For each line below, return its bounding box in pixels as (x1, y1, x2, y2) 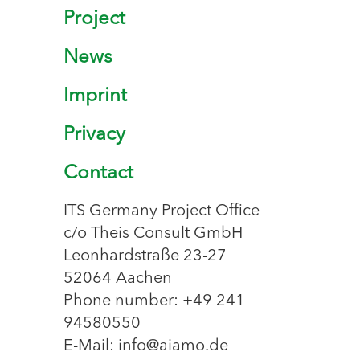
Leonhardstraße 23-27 (63, 248, 227, 264)
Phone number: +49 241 (63, 293, 245, 309)
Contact (63, 164, 133, 183)
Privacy (63, 125, 125, 145)
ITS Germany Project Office (63, 203, 260, 219)
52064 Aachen (63, 271, 172, 287)
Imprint (63, 87, 127, 106)
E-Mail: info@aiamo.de (63, 338, 228, 354)
